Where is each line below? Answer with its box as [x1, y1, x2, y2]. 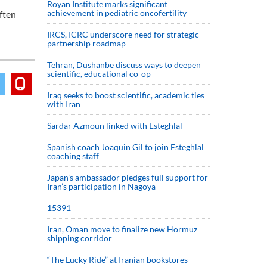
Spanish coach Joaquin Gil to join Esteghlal [47, 142, 204, 152]
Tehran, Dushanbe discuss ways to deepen [47, 60, 201, 70]
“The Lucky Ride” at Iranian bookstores [47, 254, 188, 265]
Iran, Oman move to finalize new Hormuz [47, 224, 197, 234]
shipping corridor [47, 233, 112, 243]
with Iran [47, 99, 80, 109]
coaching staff [47, 151, 99, 161]
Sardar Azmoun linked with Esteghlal [47, 120, 182, 131]
